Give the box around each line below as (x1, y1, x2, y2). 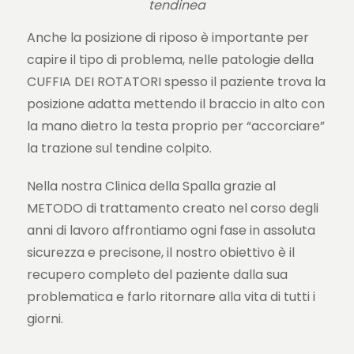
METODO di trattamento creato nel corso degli (26, 199, 318, 218)
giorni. (26, 310, 63, 329)
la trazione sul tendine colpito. (26, 139, 212, 158)
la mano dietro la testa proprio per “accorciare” (26, 117, 325, 136)
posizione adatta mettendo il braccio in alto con (26, 95, 325, 114)
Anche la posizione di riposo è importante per (26, 28, 309, 47)
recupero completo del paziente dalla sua (26, 265, 288, 284)
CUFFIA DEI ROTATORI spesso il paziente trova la (26, 73, 326, 92)
